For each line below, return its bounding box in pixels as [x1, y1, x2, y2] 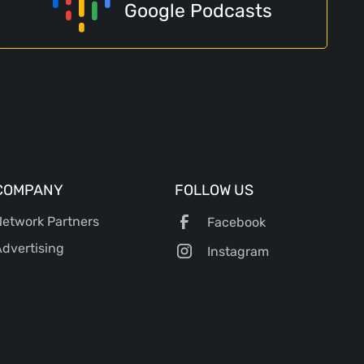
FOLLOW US [175, 180, 254, 198]
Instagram [207, 243, 270, 259]
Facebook [207, 214, 266, 231]
